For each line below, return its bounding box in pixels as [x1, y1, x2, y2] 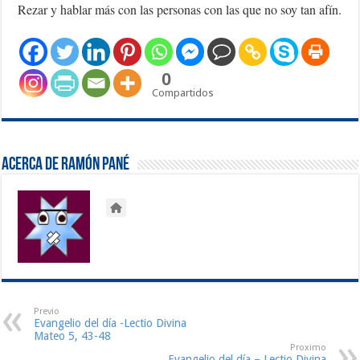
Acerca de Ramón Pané [2, 156, 130, 175]
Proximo [289, 342, 326, 354]
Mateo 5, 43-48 [34, 329, 112, 343]
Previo [34, 306, 60, 317]
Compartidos [152, 87, 215, 100]
